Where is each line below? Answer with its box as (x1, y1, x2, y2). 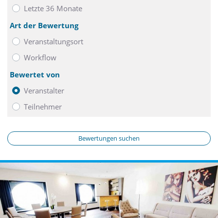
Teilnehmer (24, 101, 62, 111)
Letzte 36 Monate (24, 3, 82, 13)
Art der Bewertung (10, 20, 78, 31)
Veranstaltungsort (24, 36, 83, 47)
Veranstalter (24, 86, 64, 96)
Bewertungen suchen (78, 134, 140, 143)
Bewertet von (10, 70, 60, 80)
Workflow (24, 52, 56, 62)
